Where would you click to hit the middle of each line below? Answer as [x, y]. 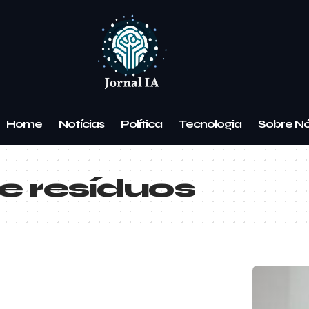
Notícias [81, 123]
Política [141, 123]
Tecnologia [210, 123]
